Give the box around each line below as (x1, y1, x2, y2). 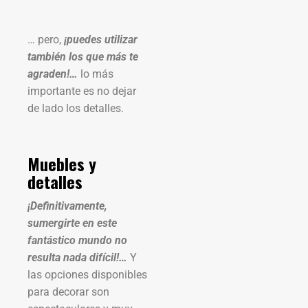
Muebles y (27, 151, 96, 176)
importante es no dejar (27, 84, 136, 98)
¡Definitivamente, (27, 199, 107, 212)
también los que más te (27, 49, 138, 63)
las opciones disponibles (27, 267, 147, 281)
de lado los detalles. (27, 101, 124, 115)
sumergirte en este (27, 216, 117, 230)
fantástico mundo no (27, 233, 127, 247)
